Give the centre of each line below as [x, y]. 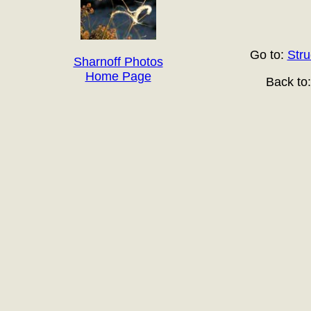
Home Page [118, 76]
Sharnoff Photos [118, 62]
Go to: [268, 55]
